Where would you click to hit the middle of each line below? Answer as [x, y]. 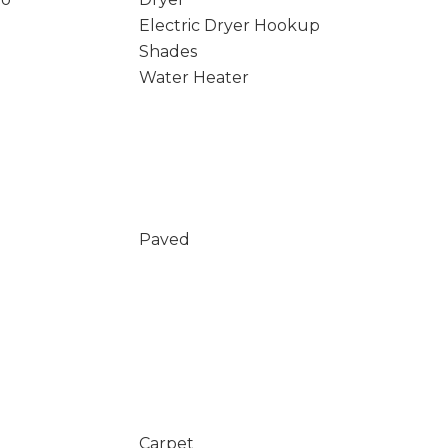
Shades [167, 51]
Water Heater [193, 77]
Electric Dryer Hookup [229, 25]
